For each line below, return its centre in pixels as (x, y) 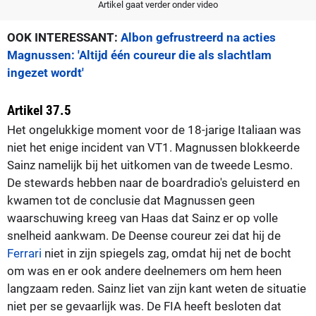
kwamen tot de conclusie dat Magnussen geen (131, 200)
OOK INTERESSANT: (64, 37)
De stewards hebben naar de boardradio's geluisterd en (153, 182)
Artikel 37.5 (39, 110)
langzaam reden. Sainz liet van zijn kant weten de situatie (157, 288)
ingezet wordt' (45, 72)
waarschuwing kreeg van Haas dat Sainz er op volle (142, 218)
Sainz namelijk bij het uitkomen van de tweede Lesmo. (150, 165)
